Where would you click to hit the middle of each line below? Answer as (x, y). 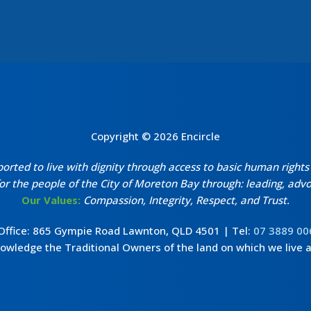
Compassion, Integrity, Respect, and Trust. (186, 200)
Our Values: (51, 200)
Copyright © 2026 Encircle (155, 136)
